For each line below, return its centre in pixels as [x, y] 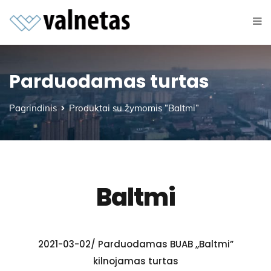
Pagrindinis [33, 108]
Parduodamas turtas [109, 82]
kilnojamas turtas [135, 261]
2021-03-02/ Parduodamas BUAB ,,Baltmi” [135, 244]
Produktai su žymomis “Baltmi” [134, 108]
